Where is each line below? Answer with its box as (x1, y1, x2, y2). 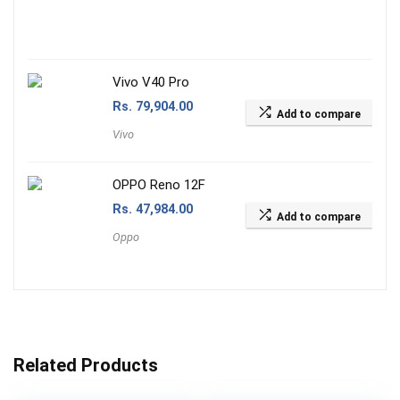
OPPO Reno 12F (112, 176, 205, 193)
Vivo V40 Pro (112, 73, 189, 90)
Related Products (13, 354, 158, 376)
